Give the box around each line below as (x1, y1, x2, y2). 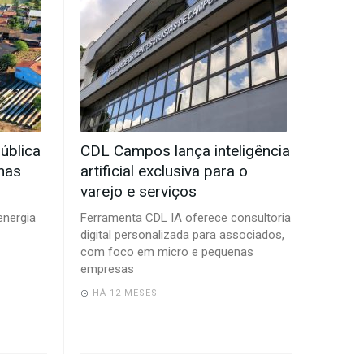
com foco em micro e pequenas (80, 245, 253, 260)
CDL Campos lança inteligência (80, 141, 290, 161)
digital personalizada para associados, (80, 227, 284, 243)
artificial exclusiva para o (80, 162, 248, 181)
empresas (80, 262, 134, 277)
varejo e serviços (80, 182, 197, 201)
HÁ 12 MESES (92, 288, 158, 299)
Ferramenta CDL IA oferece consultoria (80, 210, 291, 226)
